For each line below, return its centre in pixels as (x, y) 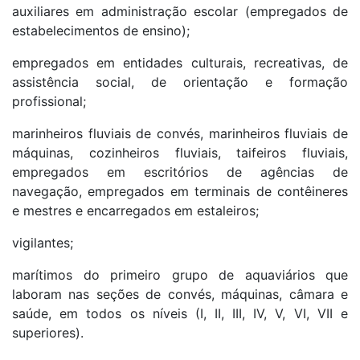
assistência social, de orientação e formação (180, 82)
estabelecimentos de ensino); (101, 31)
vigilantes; (43, 243)
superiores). (48, 333)
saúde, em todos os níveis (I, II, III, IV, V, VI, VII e (180, 314)
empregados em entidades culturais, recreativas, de (180, 63)
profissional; (49, 102)
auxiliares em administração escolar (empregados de (180, 12)
